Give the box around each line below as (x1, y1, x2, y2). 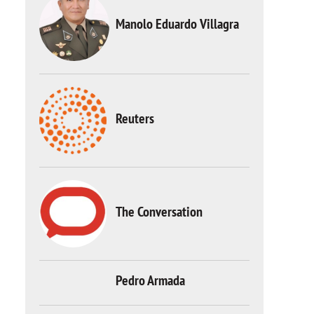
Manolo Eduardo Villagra (116, 14, 239, 33)
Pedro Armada (116, 271, 185, 289)
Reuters (116, 109, 154, 128)
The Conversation (116, 202, 203, 221)
